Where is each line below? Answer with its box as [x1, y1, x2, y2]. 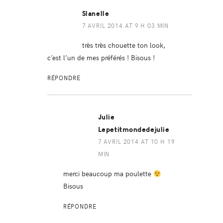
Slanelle [82, 9, 110, 18]
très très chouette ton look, [82, 40, 165, 50]
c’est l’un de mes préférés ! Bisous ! [47, 52, 155, 63]
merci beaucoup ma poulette [63, 168, 153, 179]
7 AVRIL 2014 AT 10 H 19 [98, 137, 175, 146]
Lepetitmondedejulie [98, 125, 170, 134]
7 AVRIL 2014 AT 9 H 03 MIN [82, 21, 169, 30]
